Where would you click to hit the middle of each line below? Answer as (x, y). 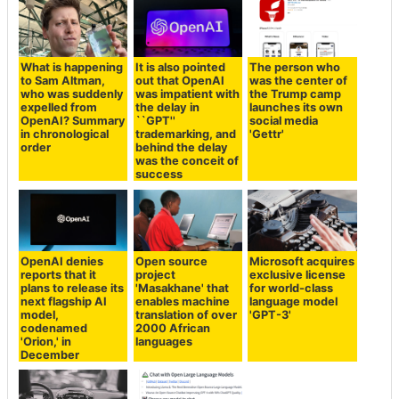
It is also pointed (180, 68)
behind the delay (181, 148)
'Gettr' (267, 134)
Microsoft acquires (302, 261)
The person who (295, 68)
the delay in (167, 108)
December (50, 354)
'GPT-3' (271, 314)
